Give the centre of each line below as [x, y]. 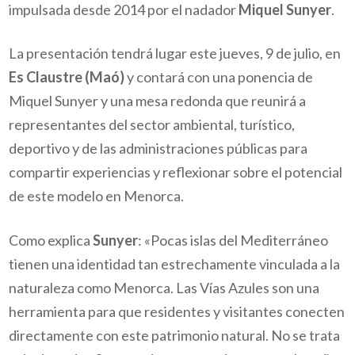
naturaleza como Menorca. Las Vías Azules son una [164, 287]
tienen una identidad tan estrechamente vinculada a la [175, 263]
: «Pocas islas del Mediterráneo [233, 240]
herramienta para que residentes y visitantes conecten [177, 311]
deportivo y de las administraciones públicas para [158, 149]
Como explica [50, 240]
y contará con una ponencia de [219, 77]
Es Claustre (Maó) [67, 77]
